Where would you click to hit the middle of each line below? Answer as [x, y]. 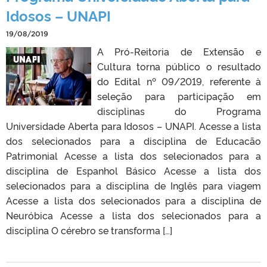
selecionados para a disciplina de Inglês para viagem [133, 185]
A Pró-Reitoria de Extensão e [179, 51]
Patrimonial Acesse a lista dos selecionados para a [133, 155]
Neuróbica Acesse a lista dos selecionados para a [133, 215]
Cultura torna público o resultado [179, 66]
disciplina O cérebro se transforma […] [89, 230]
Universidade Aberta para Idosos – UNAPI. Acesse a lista [133, 125]
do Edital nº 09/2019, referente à [179, 81]
